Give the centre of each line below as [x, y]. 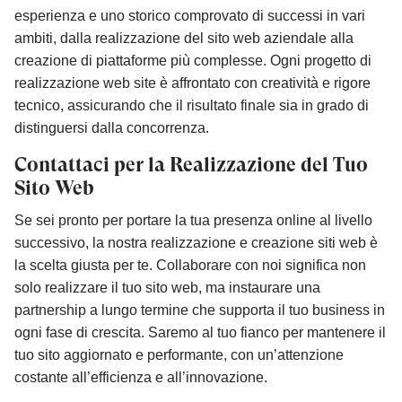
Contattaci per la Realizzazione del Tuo [191, 164]
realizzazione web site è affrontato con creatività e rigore [192, 83]
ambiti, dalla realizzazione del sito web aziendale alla [184, 38]
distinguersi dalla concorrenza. [112, 127]
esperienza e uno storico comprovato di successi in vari [190, 15]
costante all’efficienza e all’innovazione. [141, 377]
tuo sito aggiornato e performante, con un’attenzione [179, 354]
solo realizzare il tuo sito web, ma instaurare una [167, 287]
